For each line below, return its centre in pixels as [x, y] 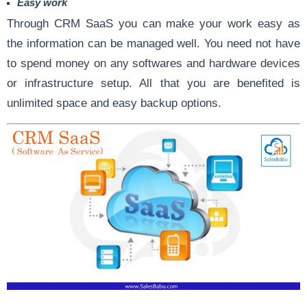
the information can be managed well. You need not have [153, 43]
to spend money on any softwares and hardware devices [153, 63]
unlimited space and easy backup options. [114, 103]
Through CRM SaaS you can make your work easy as [153, 23]
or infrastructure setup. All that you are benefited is [153, 83]
